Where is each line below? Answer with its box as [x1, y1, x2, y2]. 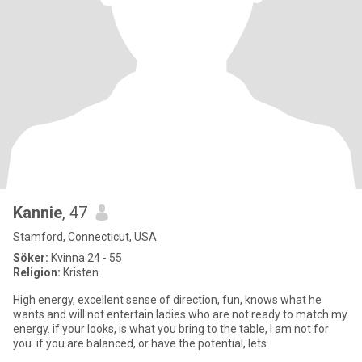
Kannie [13, 203, 62, 222]
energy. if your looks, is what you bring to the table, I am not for [13, 322, 329, 335]
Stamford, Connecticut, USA [13, 230, 157, 243]
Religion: [13, 266, 61, 279]
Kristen [61, 266, 99, 279]
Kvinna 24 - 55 [48, 251, 122, 264]
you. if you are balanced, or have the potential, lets [13, 337, 267, 350]
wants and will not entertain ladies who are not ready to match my [13, 308, 251, 321]
